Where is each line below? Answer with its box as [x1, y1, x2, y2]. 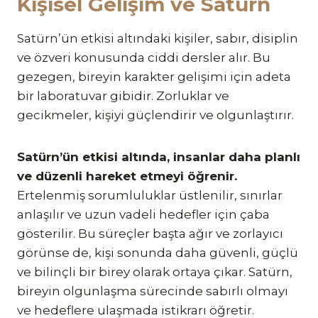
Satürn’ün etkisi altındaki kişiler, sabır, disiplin [17, 31, 298, 45]
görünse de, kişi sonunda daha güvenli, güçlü [17, 245, 298, 260]
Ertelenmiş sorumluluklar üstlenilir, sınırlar [17, 187, 283, 202]
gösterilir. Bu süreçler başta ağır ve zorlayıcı [17, 226, 283, 241]
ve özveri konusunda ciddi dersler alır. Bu [17, 50, 270, 65]
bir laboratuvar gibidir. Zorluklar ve [17, 88, 229, 103]
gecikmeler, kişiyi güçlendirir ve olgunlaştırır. [17, 107, 294, 122]
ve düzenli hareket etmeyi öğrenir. [17, 168, 237, 183]
